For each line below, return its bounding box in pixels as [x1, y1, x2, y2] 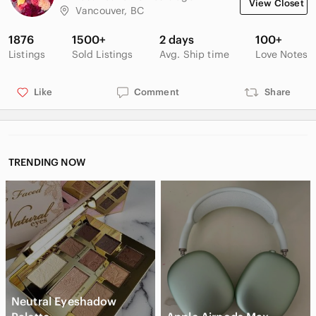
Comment [133, 86, 179, 98]
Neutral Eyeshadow [11, 294, 117, 308]
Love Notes [255, 48, 308, 61]
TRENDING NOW [8, 156, 85, 169]
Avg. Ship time [159, 48, 230, 61]
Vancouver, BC [75, 4, 144, 17]
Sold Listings [71, 48, 133, 61]
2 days [159, 32, 194, 47]
